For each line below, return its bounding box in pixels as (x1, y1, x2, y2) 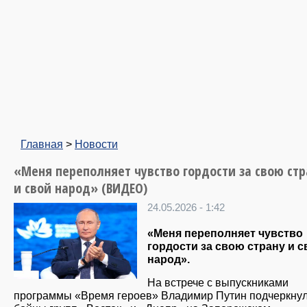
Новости (75, 138, 118, 150)
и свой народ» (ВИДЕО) (14, 179, 147, 197)
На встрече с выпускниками (147, 276, 288, 289)
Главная (21, 138, 63, 150)
